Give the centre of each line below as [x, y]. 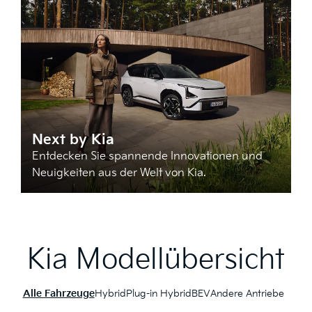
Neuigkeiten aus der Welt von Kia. [119, 173]
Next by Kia [73, 140]
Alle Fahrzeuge [58, 294]
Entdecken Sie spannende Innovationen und [147, 156]
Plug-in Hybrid [158, 294]
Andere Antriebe [247, 294]
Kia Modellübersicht [156, 259]
